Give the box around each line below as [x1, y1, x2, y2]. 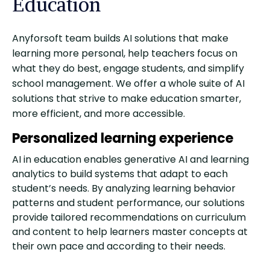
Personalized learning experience [12, 128, 233, 148]
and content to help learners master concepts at [12, 224, 248, 239]
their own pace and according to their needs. [12, 239, 225, 253]
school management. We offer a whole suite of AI [12, 76, 245, 90]
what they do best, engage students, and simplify [12, 61, 244, 75]
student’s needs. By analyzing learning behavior [12, 181, 236, 195]
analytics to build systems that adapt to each [12, 166, 228, 181]
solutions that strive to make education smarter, [12, 91, 241, 105]
